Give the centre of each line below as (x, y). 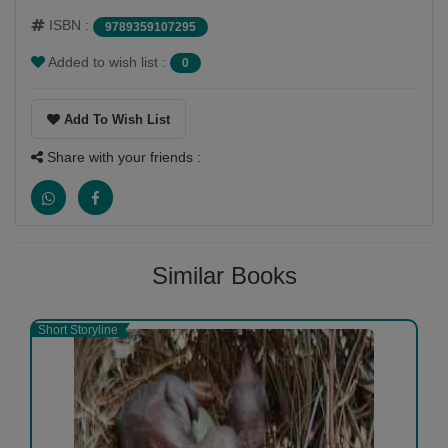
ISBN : (69, 25)
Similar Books (224, 275)
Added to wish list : (107, 61)
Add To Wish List (115, 119)
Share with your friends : (122, 156)
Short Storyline (78, 329)
